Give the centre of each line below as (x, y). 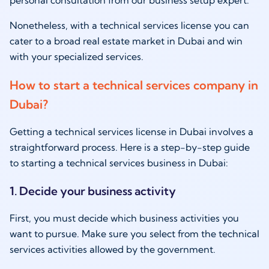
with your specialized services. (78, 56)
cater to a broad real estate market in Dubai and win (126, 41)
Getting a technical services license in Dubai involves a (131, 131)
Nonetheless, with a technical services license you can (129, 25)
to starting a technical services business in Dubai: (120, 162)
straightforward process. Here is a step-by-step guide (130, 147)
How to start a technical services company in (134, 85)
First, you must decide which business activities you (124, 218)
